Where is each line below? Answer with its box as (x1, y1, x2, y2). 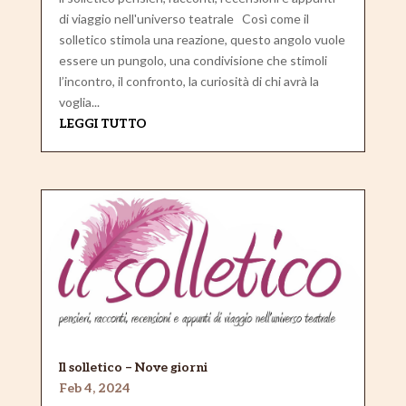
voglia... (58, 94, 100, 111)
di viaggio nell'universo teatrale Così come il (58, 11, 309, 27)
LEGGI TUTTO (58, 116, 147, 132)
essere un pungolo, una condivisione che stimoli (58, 53, 327, 69)
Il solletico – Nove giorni (58, 359, 208, 375)
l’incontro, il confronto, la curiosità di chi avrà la (58, 73, 319, 90)
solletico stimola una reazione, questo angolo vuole (58, 32, 345, 48)
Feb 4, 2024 (58, 380, 130, 396)
